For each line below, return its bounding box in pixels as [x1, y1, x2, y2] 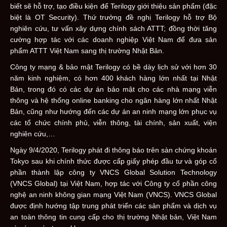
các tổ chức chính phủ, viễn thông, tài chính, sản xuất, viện [10, 118, 217, 127]
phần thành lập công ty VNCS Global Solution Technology [10, 168, 217, 176]
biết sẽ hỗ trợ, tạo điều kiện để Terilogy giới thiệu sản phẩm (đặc [10, 2, 217, 10]
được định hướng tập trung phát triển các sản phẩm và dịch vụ [10, 201, 217, 210]
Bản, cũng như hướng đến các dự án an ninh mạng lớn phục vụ [10, 107, 217, 116]
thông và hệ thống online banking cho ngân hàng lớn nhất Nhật [10, 96, 217, 104]
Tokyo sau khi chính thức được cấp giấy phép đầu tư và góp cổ [10, 157, 217, 165]
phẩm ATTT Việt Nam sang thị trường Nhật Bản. [10, 46, 164, 55]
